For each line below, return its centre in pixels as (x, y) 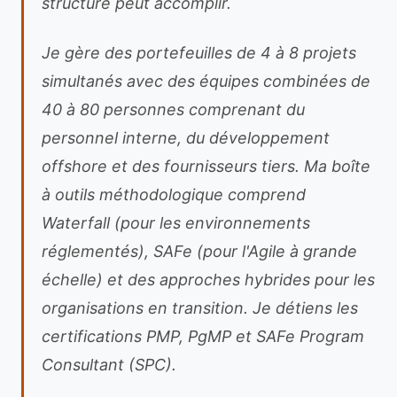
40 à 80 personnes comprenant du (173, 109)
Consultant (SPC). (109, 365)
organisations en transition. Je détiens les (200, 308)
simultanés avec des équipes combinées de (206, 81)
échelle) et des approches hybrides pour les (208, 280)
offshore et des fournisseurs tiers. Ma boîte (206, 166)
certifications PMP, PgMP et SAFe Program (203, 336)
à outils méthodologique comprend (174, 195)
